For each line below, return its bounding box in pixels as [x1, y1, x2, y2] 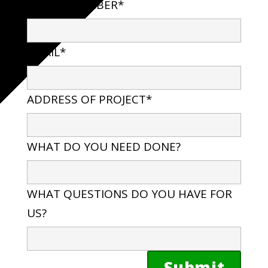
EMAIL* [26, 44, 66, 60]
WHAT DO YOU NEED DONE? [26, 138, 181, 154]
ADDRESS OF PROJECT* [26, 91, 152, 107]
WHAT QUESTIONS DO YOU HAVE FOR [26, 185, 232, 202]
